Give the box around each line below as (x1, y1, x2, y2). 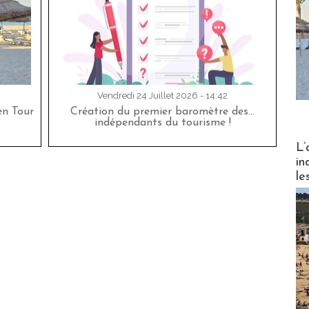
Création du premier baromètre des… (70, 106, 255, 118)
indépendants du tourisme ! (94, 117, 231, 129)
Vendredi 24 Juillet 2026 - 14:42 (97, 90, 228, 101)
